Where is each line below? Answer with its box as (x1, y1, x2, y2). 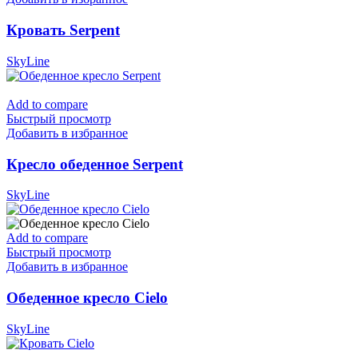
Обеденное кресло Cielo (6, 288, 168, 306)
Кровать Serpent (6, 22, 120, 39)
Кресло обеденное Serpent (6, 155, 183, 173)
